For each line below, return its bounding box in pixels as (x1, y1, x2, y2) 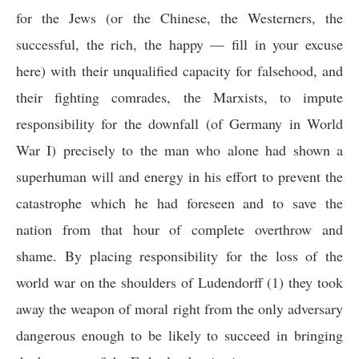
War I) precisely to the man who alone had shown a (16, 140, 343, 159)
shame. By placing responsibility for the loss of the (16, 246, 343, 265)
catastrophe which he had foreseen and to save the (16, 193, 343, 212)
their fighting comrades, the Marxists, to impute (16, 87, 343, 107)
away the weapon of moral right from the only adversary (16, 299, 343, 318)
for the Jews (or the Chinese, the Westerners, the (16, 8, 343, 27)
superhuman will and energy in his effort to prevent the (16, 167, 343, 186)
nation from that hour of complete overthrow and (16, 220, 343, 239)
